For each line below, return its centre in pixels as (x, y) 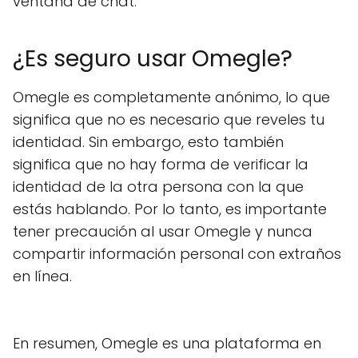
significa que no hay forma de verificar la (161, 164)
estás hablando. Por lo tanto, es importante (170, 209)
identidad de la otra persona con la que (158, 187)
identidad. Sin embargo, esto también (148, 142)
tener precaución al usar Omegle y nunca (163, 231)
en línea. (42, 276)
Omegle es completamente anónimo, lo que (171, 97)
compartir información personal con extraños (177, 254)
